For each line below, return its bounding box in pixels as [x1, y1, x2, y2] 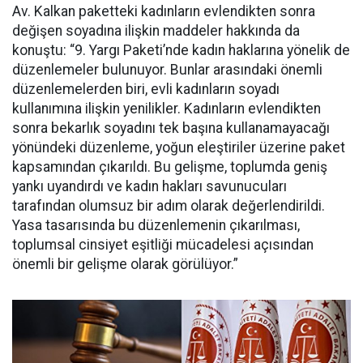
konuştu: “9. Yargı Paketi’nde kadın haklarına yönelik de [12, 42, 350, 59]
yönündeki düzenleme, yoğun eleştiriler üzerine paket [12, 139, 345, 156]
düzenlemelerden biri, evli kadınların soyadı [12, 81, 280, 98]
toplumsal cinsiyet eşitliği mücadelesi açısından [12, 237, 314, 254]
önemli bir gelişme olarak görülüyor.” [12, 256, 238, 273]
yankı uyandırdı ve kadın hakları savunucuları [12, 178, 287, 195]
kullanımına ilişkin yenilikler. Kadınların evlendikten [12, 100, 321, 117]
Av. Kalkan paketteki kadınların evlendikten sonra [12, 3, 315, 20]
